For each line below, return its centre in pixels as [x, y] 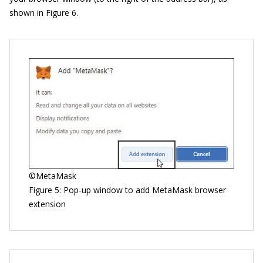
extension [47, 204]
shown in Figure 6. [44, 13]
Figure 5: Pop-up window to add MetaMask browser [127, 190]
